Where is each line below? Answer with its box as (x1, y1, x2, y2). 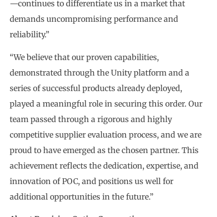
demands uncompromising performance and (10, 14, 178, 24)
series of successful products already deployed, (10, 83, 182, 93)
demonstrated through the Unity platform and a (10, 67, 189, 77)
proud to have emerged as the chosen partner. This (10, 145, 199, 155)
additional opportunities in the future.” (10, 191, 154, 201)
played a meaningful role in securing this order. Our (10, 98, 202, 108)
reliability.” (10, 30, 49, 40)
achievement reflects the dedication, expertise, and (10, 160, 199, 170)
